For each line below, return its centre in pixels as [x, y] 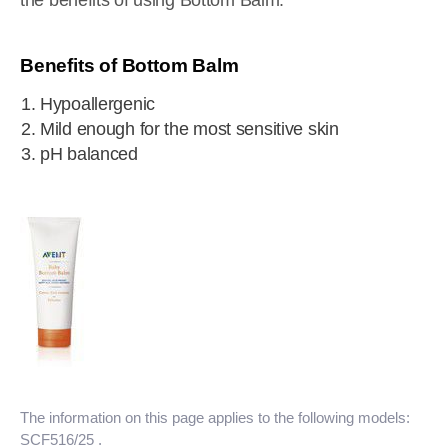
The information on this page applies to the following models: [215, 417]
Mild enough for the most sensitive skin [189, 129]
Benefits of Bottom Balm [129, 65]
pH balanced [89, 154]
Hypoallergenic [97, 104]
